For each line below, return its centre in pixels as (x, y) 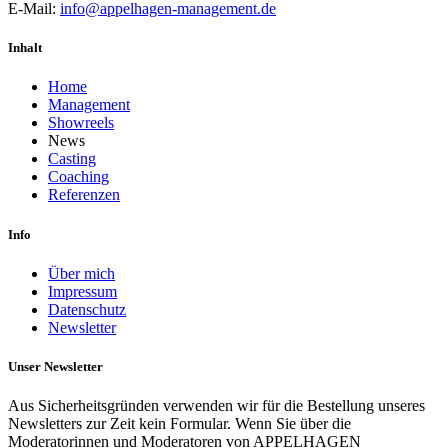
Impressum (82, 291)
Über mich (81, 273)
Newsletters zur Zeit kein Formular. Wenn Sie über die (179, 424)
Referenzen (84, 195)
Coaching (78, 177)
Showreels (81, 123)
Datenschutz (87, 309)
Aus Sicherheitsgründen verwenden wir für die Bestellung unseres (216, 406)
